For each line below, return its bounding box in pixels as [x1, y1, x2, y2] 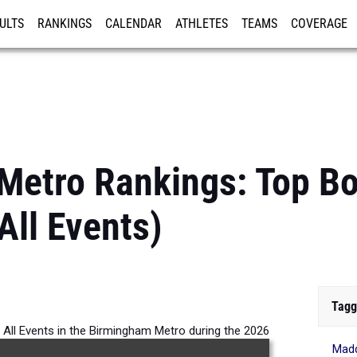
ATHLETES [175, 17, 228, 31]
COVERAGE [291, 17, 347, 31]
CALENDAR [105, 17, 162, 31]
